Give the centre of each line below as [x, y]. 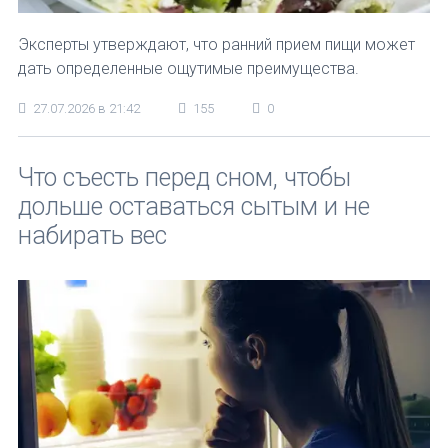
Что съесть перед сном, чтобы [184, 177]
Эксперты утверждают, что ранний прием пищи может [216, 44]
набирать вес [92, 235]
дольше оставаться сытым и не [194, 206]
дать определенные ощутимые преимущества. [188, 68]
